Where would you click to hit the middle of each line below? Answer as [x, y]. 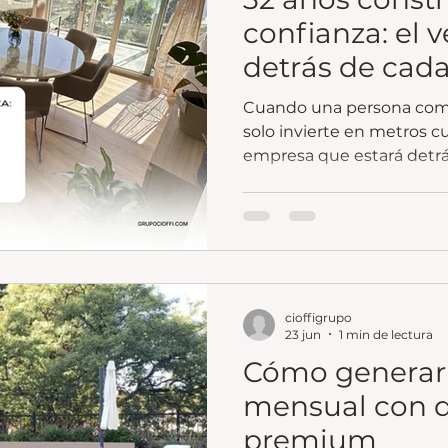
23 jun [303, 334]
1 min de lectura [386, 334]
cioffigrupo [318, 317]
